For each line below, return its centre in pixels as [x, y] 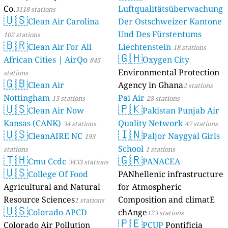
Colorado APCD [58, 212]
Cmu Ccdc [47, 162]
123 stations [165, 213]
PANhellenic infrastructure [171, 174]
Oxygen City [166, 60]
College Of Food [58, 174]
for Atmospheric [150, 187]
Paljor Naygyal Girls [181, 136]
